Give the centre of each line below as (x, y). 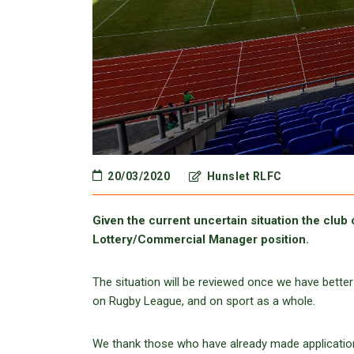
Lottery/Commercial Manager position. (201, 240)
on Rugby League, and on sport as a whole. (204, 301)
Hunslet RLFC (243, 177)
